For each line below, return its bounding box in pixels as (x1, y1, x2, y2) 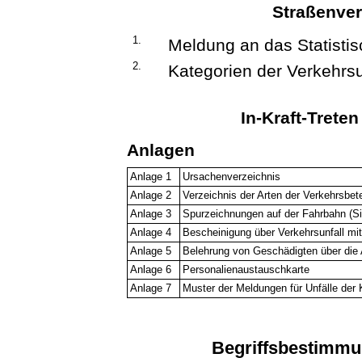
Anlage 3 (130, 208, 172, 221)
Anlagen (127, 140, 196, 159)
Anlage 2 (130, 189, 172, 202)
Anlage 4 (130, 226, 172, 239)
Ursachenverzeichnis (183, 170, 281, 183)
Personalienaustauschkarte (183, 263, 310, 276)
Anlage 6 (130, 263, 172, 276)
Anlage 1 (130, 170, 172, 183)
